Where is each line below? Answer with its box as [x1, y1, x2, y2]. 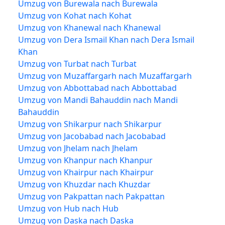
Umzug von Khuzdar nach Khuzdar [18, 178, 151, 190]
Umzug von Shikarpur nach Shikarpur [18, 118, 162, 130]
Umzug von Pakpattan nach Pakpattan [18, 190, 165, 202]
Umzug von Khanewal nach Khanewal [18, 22, 161, 33]
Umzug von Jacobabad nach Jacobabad [18, 130, 166, 142]
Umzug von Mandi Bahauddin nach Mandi [18, 94, 178, 105]
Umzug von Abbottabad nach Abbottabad [18, 82, 177, 93]
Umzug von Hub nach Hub [18, 202, 119, 214]
